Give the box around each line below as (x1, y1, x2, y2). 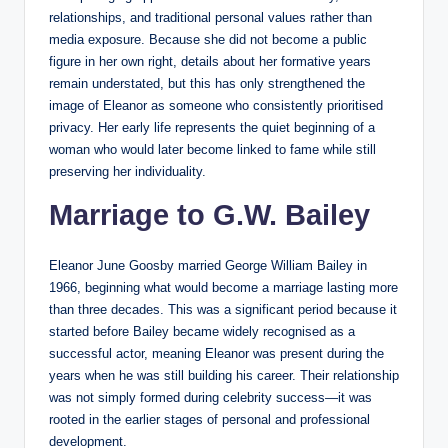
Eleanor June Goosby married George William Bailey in (49, 257, 367, 273)
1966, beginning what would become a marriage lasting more (49, 279, 398, 295)
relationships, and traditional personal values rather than (49, 9, 372, 25)
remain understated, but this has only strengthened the (49, 75, 365, 91)
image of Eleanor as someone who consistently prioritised (49, 97, 383, 113)
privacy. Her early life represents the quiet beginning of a (49, 119, 375, 135)
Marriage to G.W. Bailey (49, 198, 370, 231)
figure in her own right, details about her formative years (49, 53, 371, 69)
